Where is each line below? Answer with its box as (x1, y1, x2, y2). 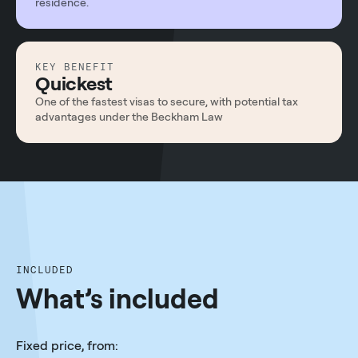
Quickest (35, 71, 113, 96)
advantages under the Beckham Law (35, 109, 223, 124)
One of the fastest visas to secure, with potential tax (35, 94, 298, 109)
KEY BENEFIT (35, 61, 114, 74)
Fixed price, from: (16, 337, 118, 354)
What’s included (16, 280, 219, 316)
